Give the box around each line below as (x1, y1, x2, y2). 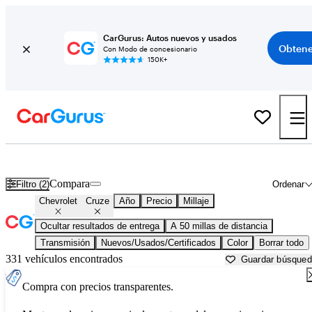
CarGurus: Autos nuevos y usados (103, 33, 237, 42)
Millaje (183, 196, 209, 207)
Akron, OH (228, 153, 279, 166)
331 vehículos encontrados (6, 253, 123, 265)
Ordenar (272, 178, 304, 189)
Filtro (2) (16, 178, 50, 189)
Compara (49, 178, 91, 190)
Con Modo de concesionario (103, 45, 197, 53)
